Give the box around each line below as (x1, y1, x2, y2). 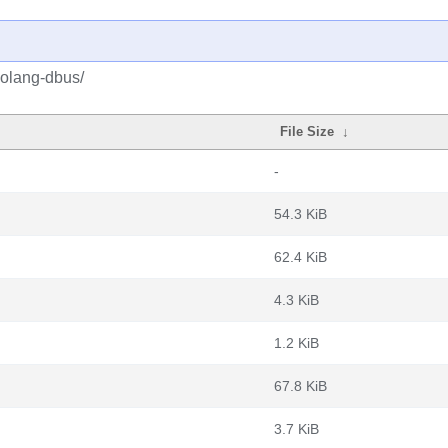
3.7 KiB (274, 421, 319, 437)
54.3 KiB (274, 206, 327, 222)
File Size (280, 124, 335, 139)
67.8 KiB (274, 378, 327, 394)
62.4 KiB (274, 249, 327, 265)
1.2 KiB (274, 335, 319, 351)
